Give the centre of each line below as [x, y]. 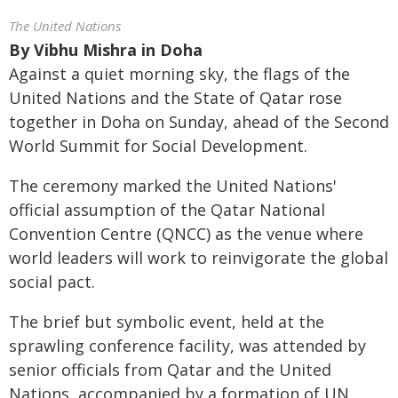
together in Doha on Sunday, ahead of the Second [199, 122]
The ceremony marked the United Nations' [173, 186]
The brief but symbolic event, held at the [167, 322]
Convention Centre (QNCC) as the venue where [186, 234]
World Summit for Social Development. [158, 146]
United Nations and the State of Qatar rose [175, 98]
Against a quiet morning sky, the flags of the [179, 74]
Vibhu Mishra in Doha [118, 50]
